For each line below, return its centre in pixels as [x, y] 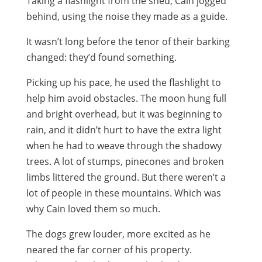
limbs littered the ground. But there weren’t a [126, 177]
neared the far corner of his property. [109, 250]
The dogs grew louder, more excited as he [118, 234]
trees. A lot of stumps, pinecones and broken [125, 161]
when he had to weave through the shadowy [124, 146]
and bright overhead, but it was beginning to [124, 114]
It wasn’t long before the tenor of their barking [128, 42]
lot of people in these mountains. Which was [123, 193]
